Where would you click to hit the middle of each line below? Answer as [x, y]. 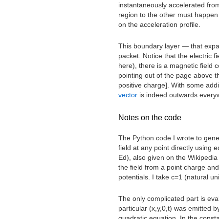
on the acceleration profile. [159, 24]
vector [128, 95]
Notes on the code [150, 117]
